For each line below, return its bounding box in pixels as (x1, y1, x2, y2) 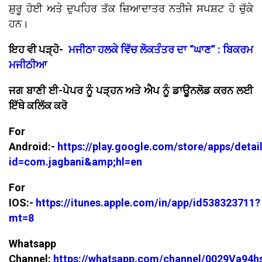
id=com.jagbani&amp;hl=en (9, 156, 142, 168)
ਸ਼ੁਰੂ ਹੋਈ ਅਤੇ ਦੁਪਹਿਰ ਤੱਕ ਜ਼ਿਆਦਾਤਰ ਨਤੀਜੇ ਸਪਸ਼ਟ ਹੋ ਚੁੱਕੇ (9, 2, 253, 15)
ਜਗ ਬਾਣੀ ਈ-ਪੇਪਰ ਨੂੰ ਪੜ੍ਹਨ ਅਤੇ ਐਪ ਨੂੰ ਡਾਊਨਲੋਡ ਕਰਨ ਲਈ (9, 84, 253, 97)
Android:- (9, 140, 57, 153)
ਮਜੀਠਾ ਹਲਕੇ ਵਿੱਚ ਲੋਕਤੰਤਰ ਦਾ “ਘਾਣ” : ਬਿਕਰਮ (68, 43, 254, 56)
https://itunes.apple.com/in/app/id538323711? (36, 196, 260, 209)
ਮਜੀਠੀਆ (9, 58, 47, 71)
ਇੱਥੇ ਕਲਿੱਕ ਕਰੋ (9, 99, 67, 112)
